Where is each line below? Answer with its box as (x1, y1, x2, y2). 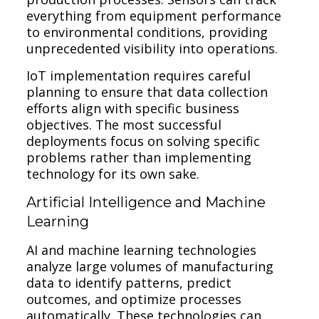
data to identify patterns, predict (26, 273, 232, 291)
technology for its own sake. (26, 164, 200, 182)
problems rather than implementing (26, 148, 252, 166)
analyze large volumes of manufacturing (26, 257, 274, 275)
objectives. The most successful (26, 115, 222, 133)
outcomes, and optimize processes (26, 290, 242, 308)
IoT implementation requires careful (26, 66, 251, 84)
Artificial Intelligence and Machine (26, 193, 266, 211)
